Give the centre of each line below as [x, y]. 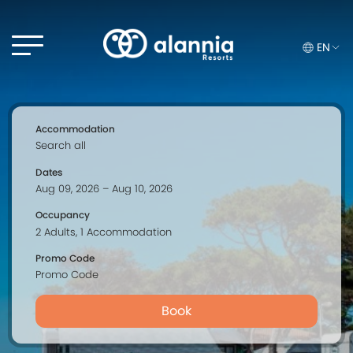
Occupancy [63, 215]
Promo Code [65, 258]
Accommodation [75, 129]
